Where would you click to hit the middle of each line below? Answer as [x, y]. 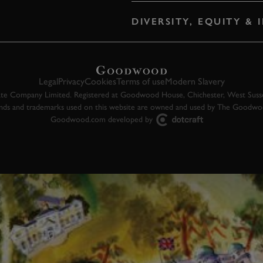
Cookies [100, 81]
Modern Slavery [195, 81]
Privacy [71, 81]
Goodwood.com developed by [102, 119]
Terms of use [140, 81]
